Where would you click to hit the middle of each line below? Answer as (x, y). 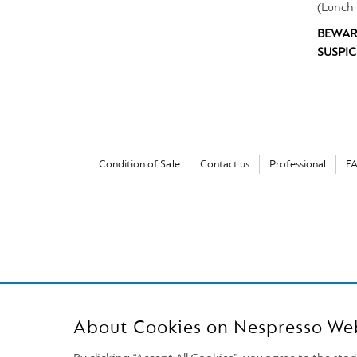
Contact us (224, 165)
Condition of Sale (139, 165)
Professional (298, 165)
